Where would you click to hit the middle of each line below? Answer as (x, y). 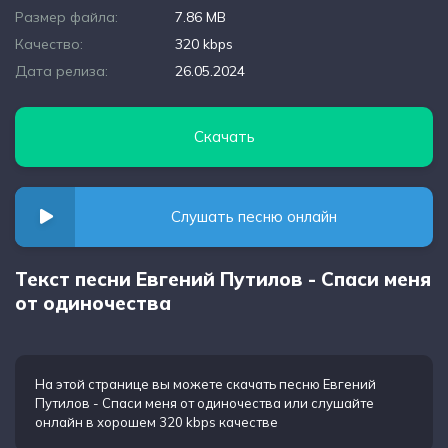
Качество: (49, 44)
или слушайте (327, 403)
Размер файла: (66, 17)
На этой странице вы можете (130, 384)
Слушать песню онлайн (254, 216)
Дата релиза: (61, 71)
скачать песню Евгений (301, 384)
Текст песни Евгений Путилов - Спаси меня (223, 279)
